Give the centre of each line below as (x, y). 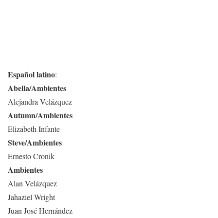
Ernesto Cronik (31, 156)
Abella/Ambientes (37, 88)
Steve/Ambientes (35, 143)
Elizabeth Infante (34, 129)
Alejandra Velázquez (40, 102)
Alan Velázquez (32, 183)
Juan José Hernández (40, 211)
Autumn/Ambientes (40, 115)
